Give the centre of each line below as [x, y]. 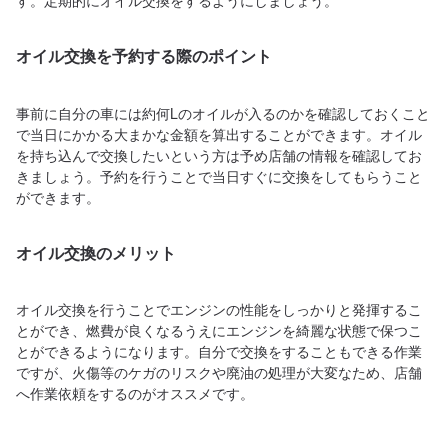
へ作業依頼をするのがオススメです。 [135, 393]
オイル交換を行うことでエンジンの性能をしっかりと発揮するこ [219, 309]
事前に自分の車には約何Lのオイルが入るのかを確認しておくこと [223, 112]
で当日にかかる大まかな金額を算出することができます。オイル [219, 133]
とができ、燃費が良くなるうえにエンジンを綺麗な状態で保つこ [219, 330]
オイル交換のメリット [96, 253]
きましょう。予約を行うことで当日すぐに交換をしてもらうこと [219, 175]
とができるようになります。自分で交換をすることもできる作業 [219, 351]
